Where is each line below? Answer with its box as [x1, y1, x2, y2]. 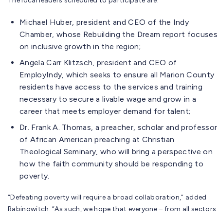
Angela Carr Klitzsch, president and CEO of [19, 57, 177, 67]
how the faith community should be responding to [19, 159, 204, 168]
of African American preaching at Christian [19, 134, 175, 144]
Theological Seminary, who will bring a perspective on [19, 146, 213, 156]
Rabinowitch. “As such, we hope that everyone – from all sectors [8, 204, 217, 213]
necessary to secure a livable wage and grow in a [19, 94, 197, 104]
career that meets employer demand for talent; [19, 106, 191, 116]
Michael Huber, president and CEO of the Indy [19, 17, 189, 27]
